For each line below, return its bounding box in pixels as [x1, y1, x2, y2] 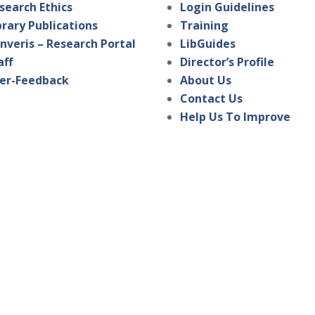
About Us [180, 72, 232, 89]
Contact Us [180, 91, 243, 107]
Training [180, 18, 229, 34]
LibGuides [180, 36, 236, 52]
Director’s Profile [180, 54, 275, 70]
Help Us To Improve [180, 109, 291, 125]
